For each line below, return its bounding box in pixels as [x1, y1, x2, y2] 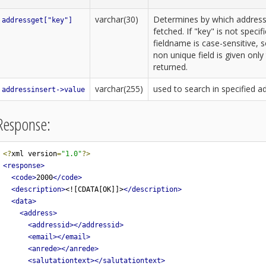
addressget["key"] [2, 16, 72, 24]
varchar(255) [95, 83, 143, 94]
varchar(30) [95, 14, 138, 25]
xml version [11, 149, 57, 158]
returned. [153, 61, 188, 72]
